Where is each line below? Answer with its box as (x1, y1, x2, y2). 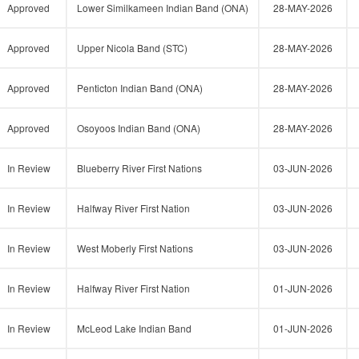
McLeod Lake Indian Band (77, 321, 192, 335)
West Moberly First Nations (77, 241, 193, 255)
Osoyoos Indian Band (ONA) (77, 121, 200, 135)
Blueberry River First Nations (77, 161, 202, 175)
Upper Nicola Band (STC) (77, 41, 188, 54)
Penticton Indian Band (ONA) (77, 81, 203, 95)
